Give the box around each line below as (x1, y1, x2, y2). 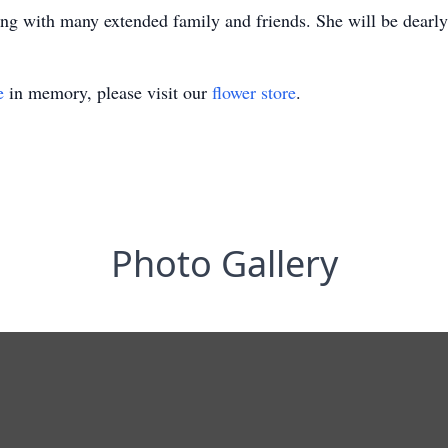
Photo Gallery (110, 239, 338, 288)
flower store (212, 80, 296, 104)
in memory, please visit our (4, 80, 212, 104)
